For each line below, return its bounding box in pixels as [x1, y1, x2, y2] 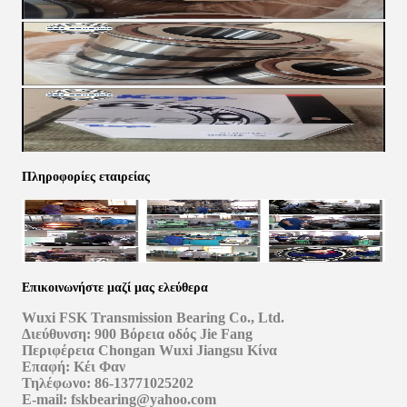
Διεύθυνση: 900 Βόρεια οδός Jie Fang [22, 326, 253, 342]
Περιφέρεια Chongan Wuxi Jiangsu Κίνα [22, 342, 277, 358]
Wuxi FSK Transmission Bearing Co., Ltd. [22, 310, 284, 325]
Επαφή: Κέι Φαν [22, 359, 125, 374]
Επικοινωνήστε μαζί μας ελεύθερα [22, 281, 208, 294]
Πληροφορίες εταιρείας [22, 170, 150, 184]
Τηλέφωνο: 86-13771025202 [22, 375, 194, 391]
